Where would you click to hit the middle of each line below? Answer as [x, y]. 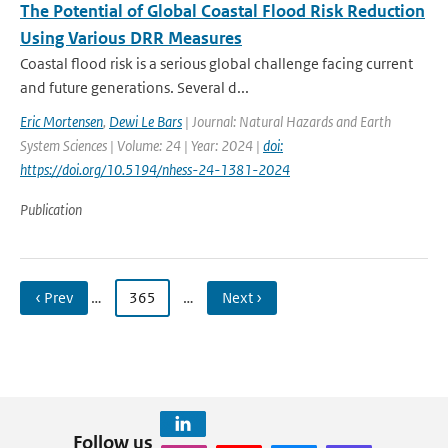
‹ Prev [54, 297]
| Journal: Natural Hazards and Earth [286, 121]
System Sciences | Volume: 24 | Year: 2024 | [141, 145]
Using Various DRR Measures [131, 38]
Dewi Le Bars [145, 121]
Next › [242, 297]
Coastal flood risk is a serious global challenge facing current [216, 63]
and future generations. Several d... [134, 87]
